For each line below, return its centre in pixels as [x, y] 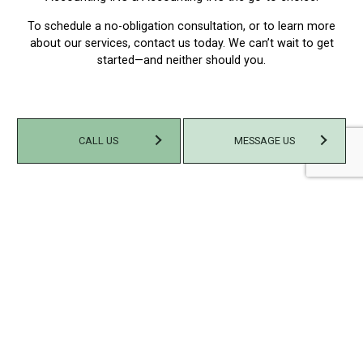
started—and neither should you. [181, 61]
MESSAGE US [264, 141]
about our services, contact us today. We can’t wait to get [181, 44]
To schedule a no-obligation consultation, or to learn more [181, 27]
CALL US [99, 141]
